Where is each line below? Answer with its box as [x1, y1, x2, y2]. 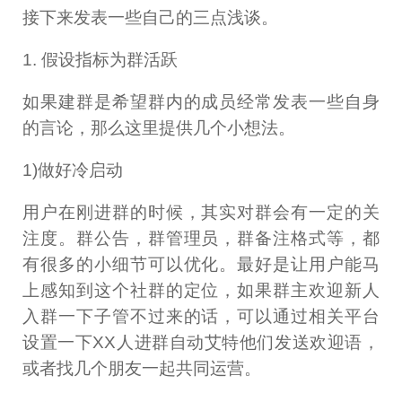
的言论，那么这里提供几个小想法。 [22, 118, 296, 138]
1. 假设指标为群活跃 [22, 50, 179, 70]
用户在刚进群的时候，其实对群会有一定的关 [22, 202, 380, 222]
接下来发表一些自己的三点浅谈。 [22, 8, 279, 28]
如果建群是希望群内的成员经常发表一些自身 [22, 92, 380, 112]
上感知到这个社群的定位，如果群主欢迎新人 [22, 280, 380, 300]
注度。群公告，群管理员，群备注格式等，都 [22, 228, 380, 248]
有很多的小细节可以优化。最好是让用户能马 [22, 254, 380, 274]
